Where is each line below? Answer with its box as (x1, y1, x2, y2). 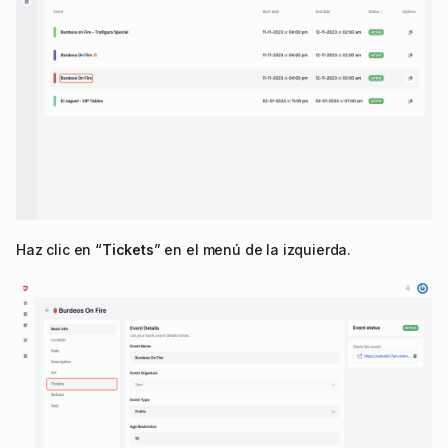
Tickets (101, 241, 154, 259)
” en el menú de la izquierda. (153, 241, 352, 259)
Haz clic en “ (16, 241, 102, 259)
